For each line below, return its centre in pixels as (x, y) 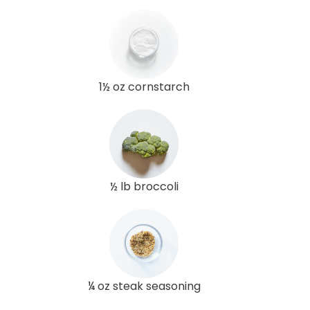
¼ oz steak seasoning (144, 286)
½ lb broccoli (144, 186)
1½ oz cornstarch (144, 86)
